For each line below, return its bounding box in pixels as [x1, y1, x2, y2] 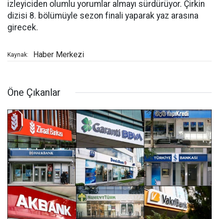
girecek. [7, 22, 38, 33]
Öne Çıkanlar [7, 87, 61, 99]
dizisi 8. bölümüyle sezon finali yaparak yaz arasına [7, 11, 198, 21]
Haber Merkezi [33, 50, 84, 60]
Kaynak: [7, 51, 28, 59]
